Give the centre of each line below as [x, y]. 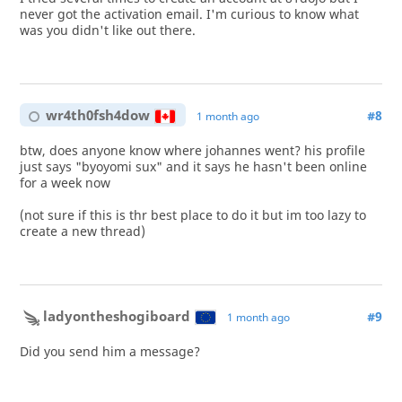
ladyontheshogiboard [117, 316]
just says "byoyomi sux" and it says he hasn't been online [193, 166]
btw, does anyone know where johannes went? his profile [192, 150]
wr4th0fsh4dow [98, 115]
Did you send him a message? [109, 351]
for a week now [65, 183]
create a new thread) [82, 231]
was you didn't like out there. [107, 30]
